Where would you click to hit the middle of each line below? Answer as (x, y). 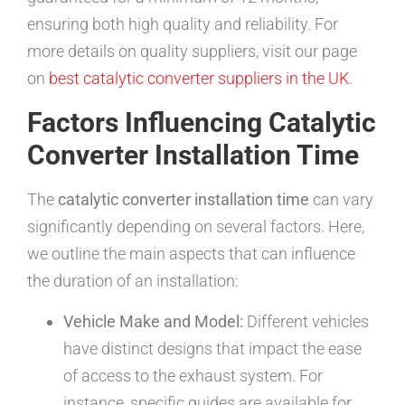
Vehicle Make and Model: (153, 321)
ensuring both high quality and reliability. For (183, 24)
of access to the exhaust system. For (193, 375)
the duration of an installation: (133, 281)
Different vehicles (306, 321)
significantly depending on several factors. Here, (196, 227)
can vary (341, 200)
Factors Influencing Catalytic (202, 123)
